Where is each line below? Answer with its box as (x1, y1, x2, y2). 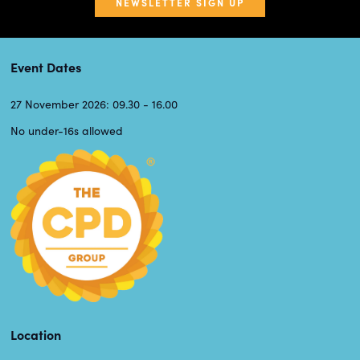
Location (10, 325, 61, 344)
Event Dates (10, 58, 81, 76)
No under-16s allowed (10, 123, 123, 139)
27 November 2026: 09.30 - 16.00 (10, 96, 178, 112)
